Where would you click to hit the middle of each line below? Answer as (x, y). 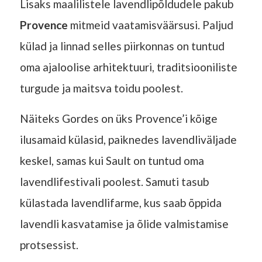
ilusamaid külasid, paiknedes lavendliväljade (128, 139)
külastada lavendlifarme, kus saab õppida (120, 202)
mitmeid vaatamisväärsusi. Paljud (150, 25)
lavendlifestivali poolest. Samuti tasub (114, 181)
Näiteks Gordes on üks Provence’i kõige (118, 118)
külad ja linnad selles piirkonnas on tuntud (122, 46)
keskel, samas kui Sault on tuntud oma (112, 160)
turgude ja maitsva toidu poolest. (101, 88)
